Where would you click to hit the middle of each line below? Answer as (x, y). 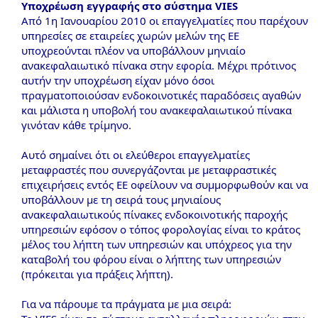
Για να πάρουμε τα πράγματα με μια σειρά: (126, 304)
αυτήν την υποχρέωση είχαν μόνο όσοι (118, 80)
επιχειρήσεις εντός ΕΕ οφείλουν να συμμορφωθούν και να (165, 185)
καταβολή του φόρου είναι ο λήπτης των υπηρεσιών (151, 259)
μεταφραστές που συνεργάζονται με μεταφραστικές (149, 170)
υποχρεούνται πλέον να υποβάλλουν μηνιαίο (133, 50)
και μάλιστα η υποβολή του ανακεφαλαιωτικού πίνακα (157, 110)
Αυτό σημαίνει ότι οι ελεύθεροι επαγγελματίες (136, 155)
